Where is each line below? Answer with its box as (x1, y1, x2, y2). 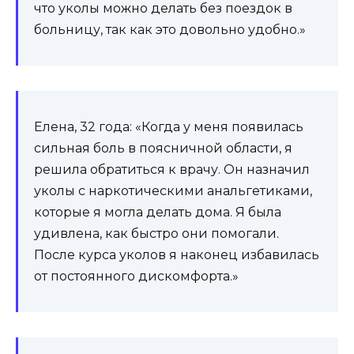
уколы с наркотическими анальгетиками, (34, 183, 312, 198)
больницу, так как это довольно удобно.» (34, 21, 306, 37)
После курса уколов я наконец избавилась (34, 247, 319, 262)
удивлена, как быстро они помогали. (34, 225, 279, 241)
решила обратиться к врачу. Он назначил (34, 161, 310, 177)
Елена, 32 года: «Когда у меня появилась (34, 119, 303, 134)
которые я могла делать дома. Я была (34, 204, 281, 220)
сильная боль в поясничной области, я (34, 140, 292, 156)
